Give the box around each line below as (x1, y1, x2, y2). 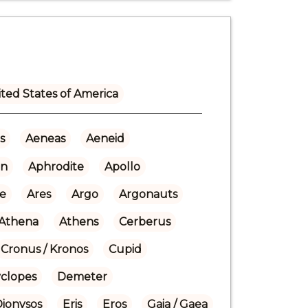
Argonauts (118, 187, 177, 201)
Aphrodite (27, 159, 84, 173)
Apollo (104, 159, 140, 173)
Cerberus (118, 214, 170, 228)
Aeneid (85, 131, 124, 145)
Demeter (56, 269, 107, 283)
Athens (58, 214, 98, 228)
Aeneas (25, 131, 65, 145)
